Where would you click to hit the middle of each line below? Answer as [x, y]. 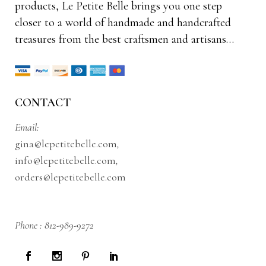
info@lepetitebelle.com [65, 160]
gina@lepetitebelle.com [66, 143]
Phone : [30, 225]
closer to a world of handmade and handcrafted [123, 22]
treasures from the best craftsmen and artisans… [124, 39]
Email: [27, 127]
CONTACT [43, 102]
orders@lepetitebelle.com [70, 177]
